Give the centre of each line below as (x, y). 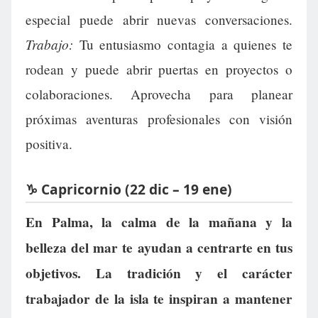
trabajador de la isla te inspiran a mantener (159, 299)
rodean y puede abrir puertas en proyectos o (159, 70)
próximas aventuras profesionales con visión (159, 119)
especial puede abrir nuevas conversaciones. (159, 20)
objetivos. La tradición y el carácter (159, 274)
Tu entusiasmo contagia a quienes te (183, 45)
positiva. (49, 144)
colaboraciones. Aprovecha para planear (159, 94)
